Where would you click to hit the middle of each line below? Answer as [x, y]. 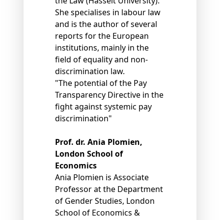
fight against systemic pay [103, 107]
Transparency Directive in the [109, 95]
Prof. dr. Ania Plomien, [99, 142]
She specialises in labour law [108, 13]
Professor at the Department [109, 189]
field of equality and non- [101, 60]
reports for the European [102, 36]
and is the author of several [106, 24]
